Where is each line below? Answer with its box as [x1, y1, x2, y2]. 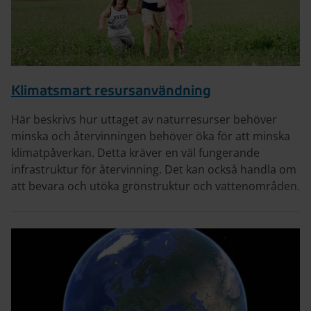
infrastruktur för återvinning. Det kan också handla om [11, 162, 296, 178]
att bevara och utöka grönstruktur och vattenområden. [11, 178, 300, 194]
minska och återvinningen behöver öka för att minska [11, 128, 290, 144]
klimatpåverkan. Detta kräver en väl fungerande [11, 145, 260, 161]
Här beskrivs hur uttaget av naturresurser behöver [11, 112, 277, 128]
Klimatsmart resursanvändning [11, 83, 211, 101]
